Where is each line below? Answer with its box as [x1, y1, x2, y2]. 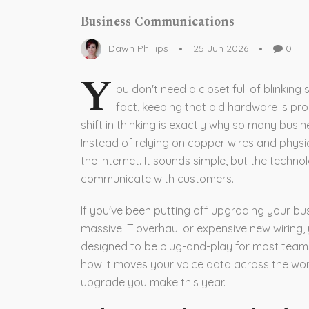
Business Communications [81, 12, 235, 31]
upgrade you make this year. [81, 275, 226, 289]
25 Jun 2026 [193, 42, 248, 55]
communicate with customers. [81, 171, 234, 186]
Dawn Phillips [108, 41, 168, 54]
